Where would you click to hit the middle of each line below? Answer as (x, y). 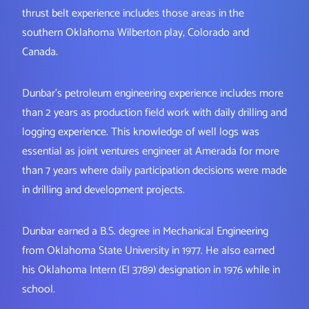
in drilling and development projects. (103, 190)
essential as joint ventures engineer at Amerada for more (151, 152)
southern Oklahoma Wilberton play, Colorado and (136, 33)
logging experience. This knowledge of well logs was (141, 132)
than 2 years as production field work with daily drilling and (154, 113)
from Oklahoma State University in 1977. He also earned (148, 251)
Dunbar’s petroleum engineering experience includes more (153, 94)
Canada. (40, 52)
